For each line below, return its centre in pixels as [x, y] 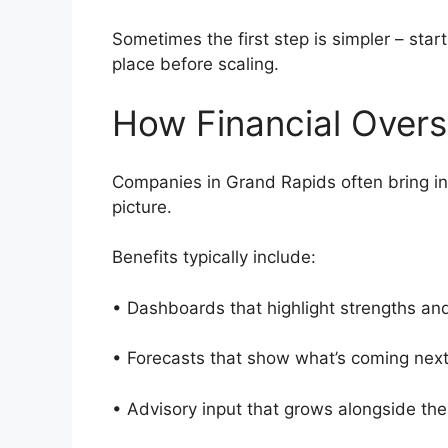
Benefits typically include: [219, 257]
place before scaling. [195, 63]
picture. [149, 206]
